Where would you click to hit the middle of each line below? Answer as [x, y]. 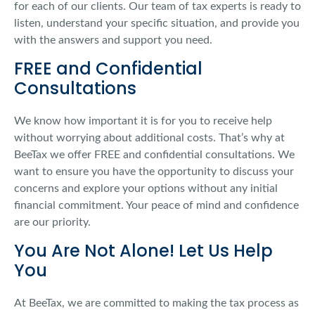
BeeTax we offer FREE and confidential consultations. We [154, 155]
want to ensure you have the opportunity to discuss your [154, 172]
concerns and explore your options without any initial [146, 189]
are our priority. [52, 223]
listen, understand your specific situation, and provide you [157, 24]
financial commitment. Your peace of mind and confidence [156, 206]
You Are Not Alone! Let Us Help [143, 251]
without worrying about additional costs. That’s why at [149, 138]
